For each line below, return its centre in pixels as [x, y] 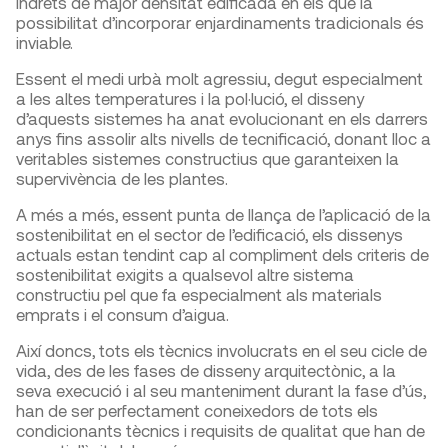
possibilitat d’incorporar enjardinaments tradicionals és [220, 22]
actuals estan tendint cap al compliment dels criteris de [222, 254]
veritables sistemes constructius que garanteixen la [207, 158]
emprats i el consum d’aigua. [122, 314]
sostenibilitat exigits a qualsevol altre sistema [185, 274]
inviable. [44, 42]
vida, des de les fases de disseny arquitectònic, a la [206, 370]
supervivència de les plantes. [122, 178]
